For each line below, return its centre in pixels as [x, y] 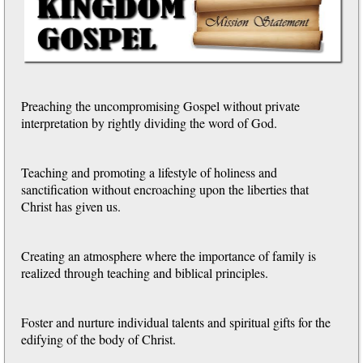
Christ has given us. [71, 206]
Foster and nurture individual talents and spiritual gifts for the [176, 322]
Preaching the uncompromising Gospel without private [161, 105]
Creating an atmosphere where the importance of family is [169, 255]
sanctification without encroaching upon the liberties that [165, 189]
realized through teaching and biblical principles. [145, 272]
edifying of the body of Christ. [99, 339]
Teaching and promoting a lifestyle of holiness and [149, 172]
